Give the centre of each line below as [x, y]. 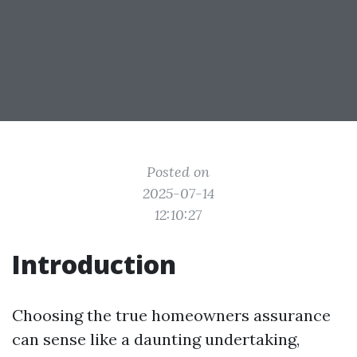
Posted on [178, 172]
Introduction [94, 264]
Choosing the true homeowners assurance [171, 315]
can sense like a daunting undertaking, [156, 339]
